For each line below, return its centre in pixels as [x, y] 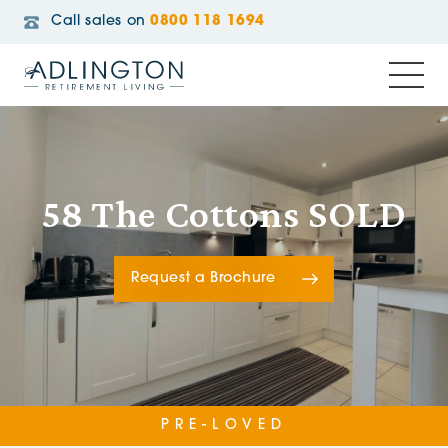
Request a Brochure [203, 278]
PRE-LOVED [224, 425]
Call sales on [98, 21]
